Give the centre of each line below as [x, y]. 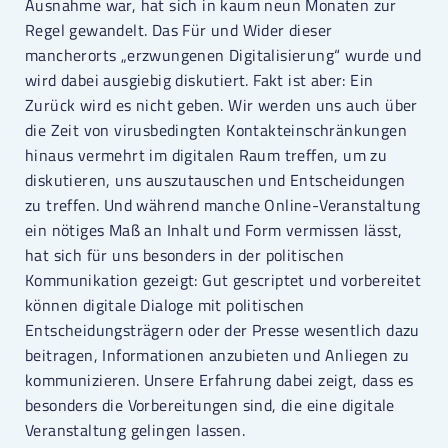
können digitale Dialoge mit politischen [165, 305]
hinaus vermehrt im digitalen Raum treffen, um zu [206, 155]
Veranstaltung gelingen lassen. [135, 430]
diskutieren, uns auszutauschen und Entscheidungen [215, 180]
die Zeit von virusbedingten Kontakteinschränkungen [216, 130]
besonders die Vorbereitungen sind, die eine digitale [210, 405]
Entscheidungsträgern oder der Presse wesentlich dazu [222, 330]
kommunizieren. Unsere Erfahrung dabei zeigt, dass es [219, 380]
